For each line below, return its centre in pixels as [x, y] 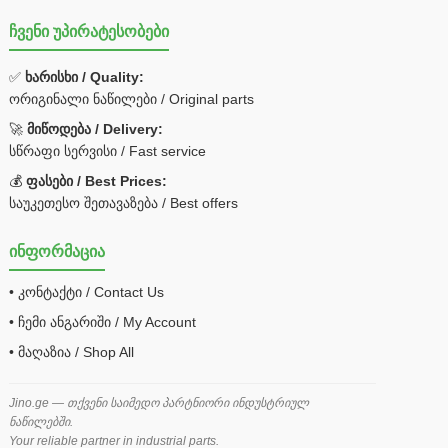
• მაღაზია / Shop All [72, 352]
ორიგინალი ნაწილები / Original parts [132, 99]
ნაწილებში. [41, 422]
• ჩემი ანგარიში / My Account [103, 322]
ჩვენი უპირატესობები [89, 31]
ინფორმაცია [57, 251]
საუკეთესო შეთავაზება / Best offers [124, 203]
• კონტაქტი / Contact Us [87, 292]
